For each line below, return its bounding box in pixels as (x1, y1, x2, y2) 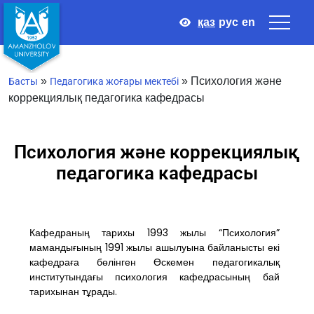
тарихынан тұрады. (29, 285, 117, 299)
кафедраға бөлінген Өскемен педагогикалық (29, 255, 280, 269)
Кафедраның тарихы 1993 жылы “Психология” (29, 226, 280, 240)
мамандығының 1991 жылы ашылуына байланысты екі (29, 240, 280, 254)
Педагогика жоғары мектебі (50, 76, 179, 87)
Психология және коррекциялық (14, 142, 300, 163)
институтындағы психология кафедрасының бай (29, 270, 280, 284)
